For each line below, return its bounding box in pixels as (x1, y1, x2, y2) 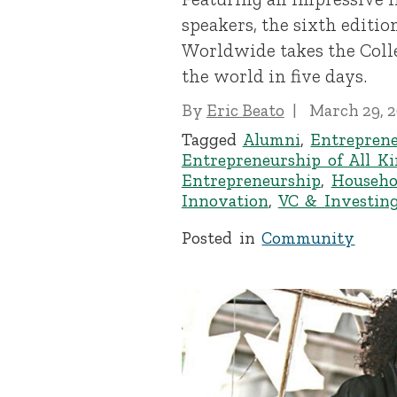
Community (261, 227, 355, 248)
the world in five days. (181, 65, 367, 88)
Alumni (242, 128, 300, 150)
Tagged (181, 128, 243, 150)
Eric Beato (206, 99, 284, 121)
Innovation (181, 190, 269, 211)
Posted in (181, 227, 262, 248)
